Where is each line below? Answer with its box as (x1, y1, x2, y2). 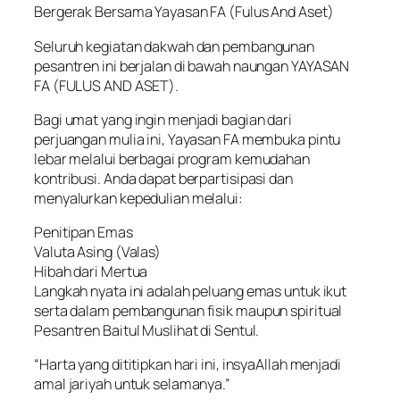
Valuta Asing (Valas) (34, 242, 161, 262)
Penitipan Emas (34, 222, 133, 243)
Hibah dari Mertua (34, 262, 148, 282)
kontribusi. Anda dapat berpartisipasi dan (34, 168, 293, 188)
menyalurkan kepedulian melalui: (34, 187, 243, 208)
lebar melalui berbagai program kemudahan (34, 148, 310, 169)
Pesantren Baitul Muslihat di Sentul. (34, 321, 260, 341)
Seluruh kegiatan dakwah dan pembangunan (34, 36, 315, 56)
